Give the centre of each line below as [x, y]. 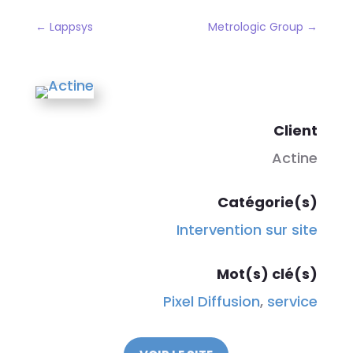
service [293, 301]
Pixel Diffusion [212, 301]
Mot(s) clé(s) [268, 274]
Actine [295, 158]
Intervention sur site [247, 230]
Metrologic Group [256, 27]
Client [296, 130]
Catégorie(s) [268, 202]
